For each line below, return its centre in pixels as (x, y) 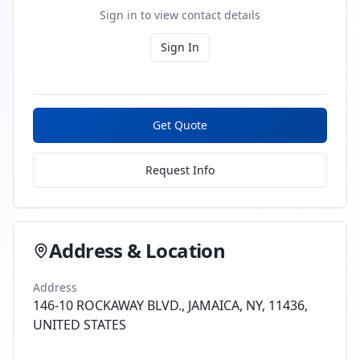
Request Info (180, 170)
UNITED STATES (80, 325)
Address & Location (137, 250)
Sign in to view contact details (180, 15)
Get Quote (180, 125)
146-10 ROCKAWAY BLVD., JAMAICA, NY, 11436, (170, 305)
